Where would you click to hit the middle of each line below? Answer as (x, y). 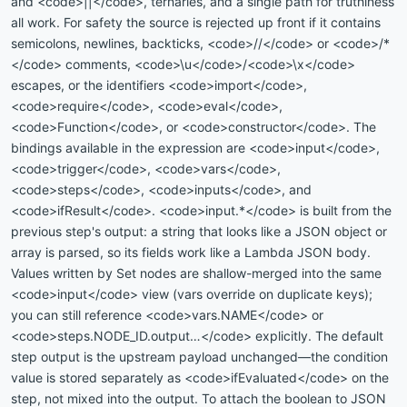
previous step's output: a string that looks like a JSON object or (199, 231)
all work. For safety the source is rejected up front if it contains (196, 22)
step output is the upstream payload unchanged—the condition (199, 356)
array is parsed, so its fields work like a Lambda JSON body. (191, 252)
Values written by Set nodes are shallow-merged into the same (196, 273)
